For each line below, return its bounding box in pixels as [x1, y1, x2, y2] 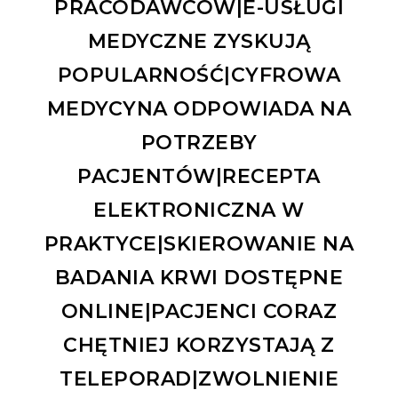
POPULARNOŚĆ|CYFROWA [57, 62, 341, 87]
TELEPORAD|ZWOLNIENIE [60, 366, 338, 391]
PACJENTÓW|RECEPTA [77, 163, 321, 188]
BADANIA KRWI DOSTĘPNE [54, 265, 344, 290]
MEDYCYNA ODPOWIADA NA [46, 96, 352, 121]
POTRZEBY [140, 130, 258, 155]
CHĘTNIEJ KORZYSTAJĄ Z [63, 332, 335, 357]
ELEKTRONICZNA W [93, 197, 305, 222]
